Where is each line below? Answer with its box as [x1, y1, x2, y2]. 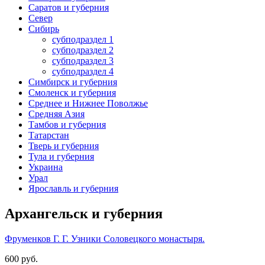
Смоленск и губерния [28, 87, 116, 98]
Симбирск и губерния [28, 76, 117, 87]
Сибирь [28, 23, 59, 34]
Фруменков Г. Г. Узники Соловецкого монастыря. [5, 233, 205, 244]
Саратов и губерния [28, 2, 109, 12]
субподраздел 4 [52, 66, 114, 76]
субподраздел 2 [52, 44, 114, 55]
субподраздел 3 [52, 55, 114, 66]
